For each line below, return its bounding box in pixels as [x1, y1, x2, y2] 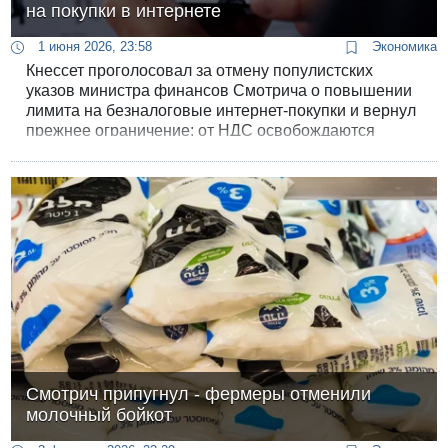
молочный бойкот [26, 404, 173, 425]
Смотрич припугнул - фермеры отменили [26, 383, 372, 404]
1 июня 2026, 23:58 [34, 38, 153, 54]
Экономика [367, 38, 437, 54]
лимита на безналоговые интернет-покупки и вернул [26, 101, 417, 119]
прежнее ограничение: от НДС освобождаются [26, 121, 376, 139]
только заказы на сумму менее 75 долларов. [26, 141, 356, 159]
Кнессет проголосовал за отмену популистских [26, 61, 374, 79]
